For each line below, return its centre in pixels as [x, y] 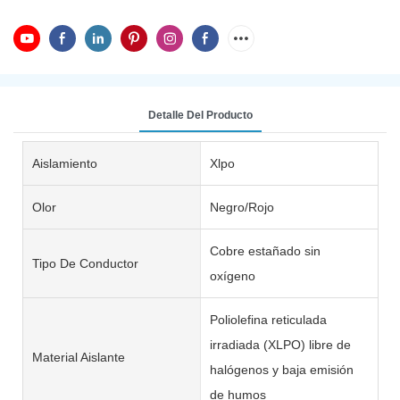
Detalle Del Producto [200, 115]
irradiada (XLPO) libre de [280, 344]
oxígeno [232, 275]
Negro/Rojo [242, 207]
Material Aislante [79, 357]
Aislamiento [65, 163]
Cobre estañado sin [265, 250]
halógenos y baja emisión [281, 369]
